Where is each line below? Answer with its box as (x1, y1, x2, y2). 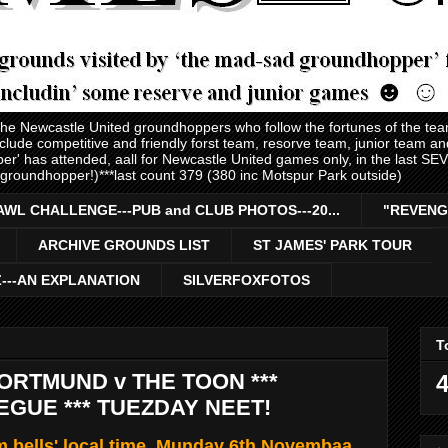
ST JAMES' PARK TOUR (253, 237, 412, 254)
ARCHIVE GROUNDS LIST (38, 237, 210, 254)
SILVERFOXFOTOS (183, 271, 310, 288)
